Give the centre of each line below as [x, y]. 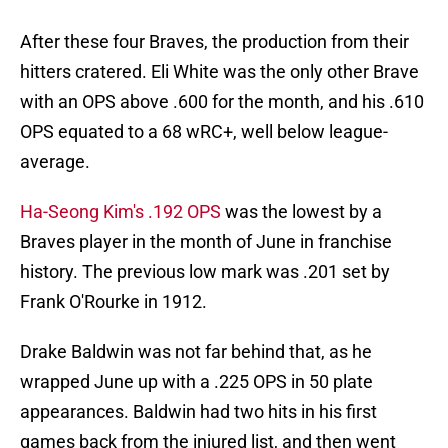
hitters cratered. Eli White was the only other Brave [219, 72]
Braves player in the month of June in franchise [206, 242]
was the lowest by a [303, 212]
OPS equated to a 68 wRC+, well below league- [204, 132]
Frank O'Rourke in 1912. [113, 302]
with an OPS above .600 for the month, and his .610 [222, 102]
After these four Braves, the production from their [214, 42]
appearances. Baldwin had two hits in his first [198, 412]
